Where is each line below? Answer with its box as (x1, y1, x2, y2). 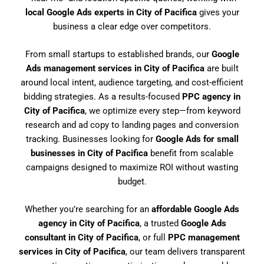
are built (204, 62, 239, 74)
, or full (138, 232, 168, 243)
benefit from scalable (148, 147, 233, 159)
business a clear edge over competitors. (53, 21, 211, 32)
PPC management (167, 232, 240, 243)
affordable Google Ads (151, 204, 239, 215)
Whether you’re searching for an (25, 204, 151, 215)
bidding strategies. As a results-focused (24, 91, 182, 102)
